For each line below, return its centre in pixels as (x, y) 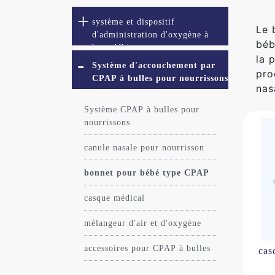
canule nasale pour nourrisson (144, 148)
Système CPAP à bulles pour (142, 110)
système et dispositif (134, 22)
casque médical (114, 198)
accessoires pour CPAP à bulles (147, 248)
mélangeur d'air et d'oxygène (143, 223)
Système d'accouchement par (154, 65)
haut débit (112, 48)
